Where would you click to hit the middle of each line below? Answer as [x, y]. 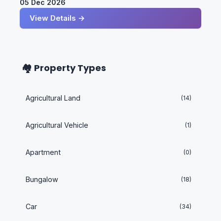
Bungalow [42, 179]
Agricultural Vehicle [57, 125]
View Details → [57, 18]
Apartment [43, 152]
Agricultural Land [53, 98]
